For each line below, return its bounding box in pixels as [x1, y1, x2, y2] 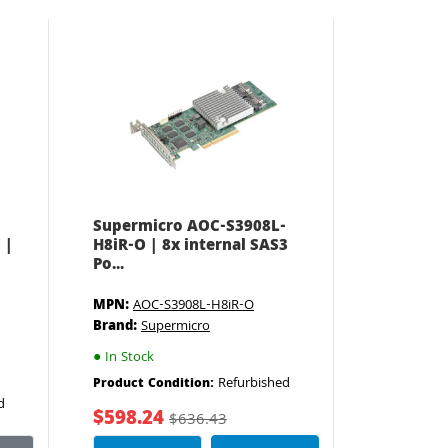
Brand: [92, 316, 137, 338]
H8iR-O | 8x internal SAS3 [92, 234, 288, 260]
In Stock [100, 347, 154, 369]
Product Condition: [92, 374, 218, 395]
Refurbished [217, 373, 290, 395]
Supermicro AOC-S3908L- [92, 215, 286, 241]
